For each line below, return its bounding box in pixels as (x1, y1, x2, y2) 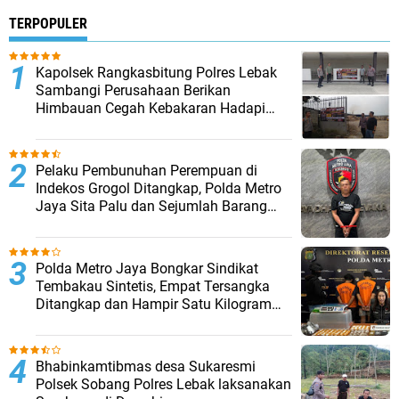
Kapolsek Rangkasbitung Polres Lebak (36, 64, 277, 81)
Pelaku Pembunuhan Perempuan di (36, 162, 257, 179)
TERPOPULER (9, 15, 87, 32)
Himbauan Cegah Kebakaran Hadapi (36, 100, 265, 117)
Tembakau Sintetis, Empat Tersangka (36, 278, 270, 295)
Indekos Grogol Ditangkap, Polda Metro (36, 180, 281, 197)
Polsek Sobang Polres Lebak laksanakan (36, 376, 291, 393)
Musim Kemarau (36, 118, 140, 134)
